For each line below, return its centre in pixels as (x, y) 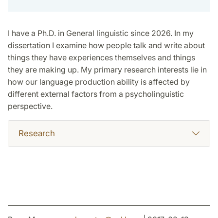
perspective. (30, 106)
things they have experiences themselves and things (101, 58)
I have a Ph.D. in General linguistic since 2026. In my (101, 33)
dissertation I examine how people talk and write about (106, 45)
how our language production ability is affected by (99, 82)
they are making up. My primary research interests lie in (107, 70)
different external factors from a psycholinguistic (96, 94)
